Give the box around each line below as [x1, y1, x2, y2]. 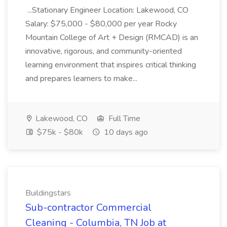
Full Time [106, 113, 140, 124]
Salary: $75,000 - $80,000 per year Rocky [25, 18, 177, 29]
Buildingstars [25, 187, 71, 199]
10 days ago [102, 127, 148, 138]
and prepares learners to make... [25, 73, 139, 84]
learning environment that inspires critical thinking [25, 59, 196, 70]
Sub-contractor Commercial [25, 201, 152, 214]
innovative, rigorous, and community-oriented [25, 46, 182, 57]
